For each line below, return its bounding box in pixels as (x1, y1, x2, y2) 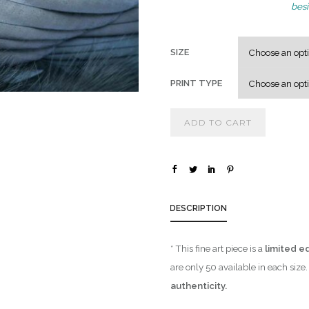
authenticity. (170, 279, 228, 291)
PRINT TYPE (170, 78, 223, 88)
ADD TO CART (184, 117, 252, 128)
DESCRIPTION (170, 203, 228, 213)
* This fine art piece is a (170, 242, 263, 254)
